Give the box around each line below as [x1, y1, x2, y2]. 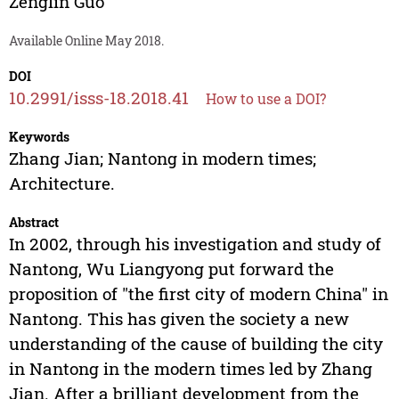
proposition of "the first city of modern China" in [8, 282, 388, 305]
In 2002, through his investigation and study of [8, 232, 381, 256]
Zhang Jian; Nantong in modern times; [8, 147, 316, 170]
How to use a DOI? [205, 89, 326, 109]
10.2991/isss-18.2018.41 [8, 86, 189, 110]
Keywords [8, 128, 69, 146]
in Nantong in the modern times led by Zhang [8, 357, 372, 380]
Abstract [8, 214, 59, 232]
